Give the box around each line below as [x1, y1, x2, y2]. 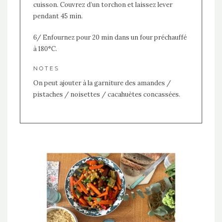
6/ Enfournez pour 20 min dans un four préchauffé [33, 33, 187, 42]
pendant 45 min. [33, 11, 83, 20]
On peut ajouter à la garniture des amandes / [33, 78, 171, 87]
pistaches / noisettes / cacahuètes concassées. [33, 90, 180, 99]
